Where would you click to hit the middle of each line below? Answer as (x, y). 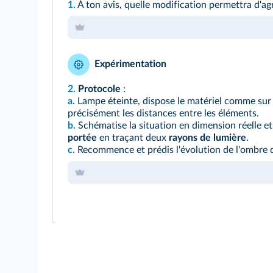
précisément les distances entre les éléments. (163, 113)
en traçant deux (133, 138)
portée (82, 138)
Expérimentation (130, 64)
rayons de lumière (207, 138)
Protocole (99, 89)
